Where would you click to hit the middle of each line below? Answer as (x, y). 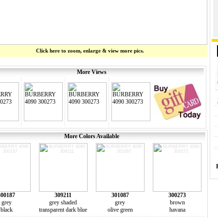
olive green (120, 210)
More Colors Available (91, 136)
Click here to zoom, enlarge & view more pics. (90, 51)
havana (177, 210)
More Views (91, 72)
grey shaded (63, 202)
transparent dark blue (63, 210)
